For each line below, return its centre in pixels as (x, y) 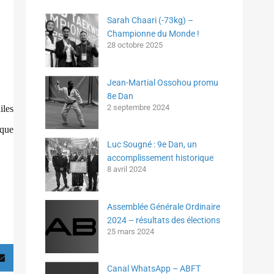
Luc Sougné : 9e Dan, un (152, 145)
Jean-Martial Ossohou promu (163, 82)
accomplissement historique (161, 158)
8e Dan (120, 96)
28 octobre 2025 (135, 45)
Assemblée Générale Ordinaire (164, 206)
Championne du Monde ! (154, 34)
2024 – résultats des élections (164, 220)
